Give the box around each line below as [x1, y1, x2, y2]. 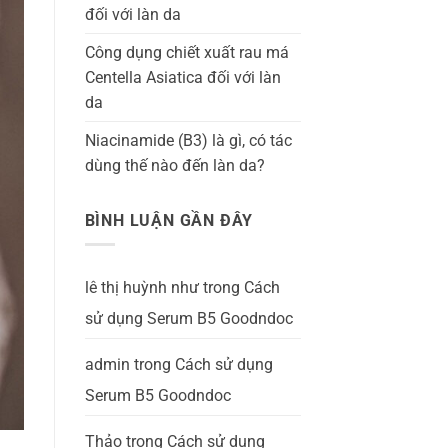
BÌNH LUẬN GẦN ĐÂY [84, 210, 254, 230]
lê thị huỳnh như [84, 278, 199, 298]
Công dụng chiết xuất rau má [84, 42, 289, 62]
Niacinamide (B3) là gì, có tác [84, 130, 292, 150]
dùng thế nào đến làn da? [84, 155, 265, 175]
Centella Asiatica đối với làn [84, 67, 281, 87]
